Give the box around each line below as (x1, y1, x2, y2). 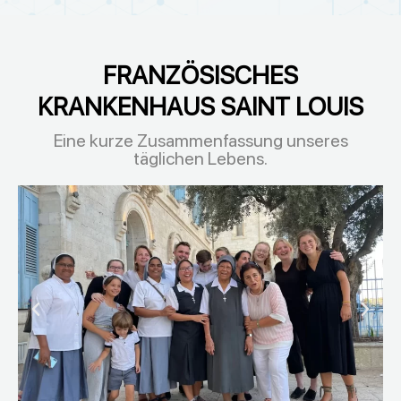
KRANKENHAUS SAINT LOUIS (38, 90, 363, 122)
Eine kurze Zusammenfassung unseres (53, 129, 348, 151)
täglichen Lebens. (133, 147, 268, 169)
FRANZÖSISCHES (103, 59, 298, 90)
